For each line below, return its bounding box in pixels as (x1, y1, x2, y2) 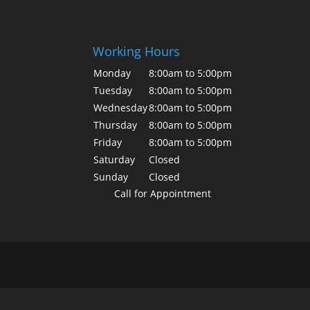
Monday (93, 66, 131, 80)
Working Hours (93, 42, 181, 60)
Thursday (93, 118, 138, 131)
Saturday (93, 152, 136, 166)
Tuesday (93, 83, 133, 97)
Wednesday (93, 100, 148, 114)
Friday (93, 135, 122, 149)
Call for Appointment (114, 186, 212, 200)
